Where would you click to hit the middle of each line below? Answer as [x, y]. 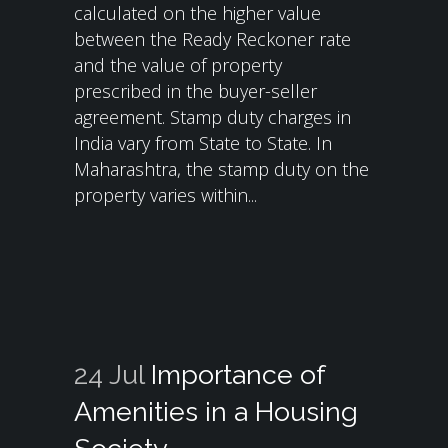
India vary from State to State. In [203, 143]
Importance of [238, 374]
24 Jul [109, 374]
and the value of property [178, 65]
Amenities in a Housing [216, 411]
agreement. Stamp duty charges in [212, 117]
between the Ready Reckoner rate [212, 39]
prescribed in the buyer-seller [195, 91]
